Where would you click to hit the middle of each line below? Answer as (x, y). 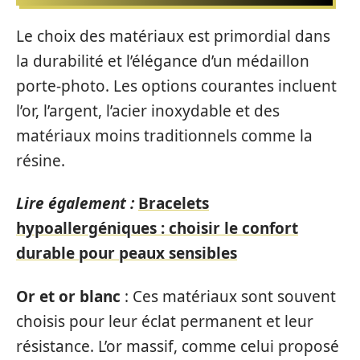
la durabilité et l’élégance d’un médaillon (163, 61)
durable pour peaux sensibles (127, 254)
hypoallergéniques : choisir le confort (157, 229)
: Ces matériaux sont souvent (228, 296)
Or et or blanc (68, 296)
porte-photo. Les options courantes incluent (176, 86)
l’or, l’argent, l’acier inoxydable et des (148, 110)
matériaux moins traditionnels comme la (164, 135)
